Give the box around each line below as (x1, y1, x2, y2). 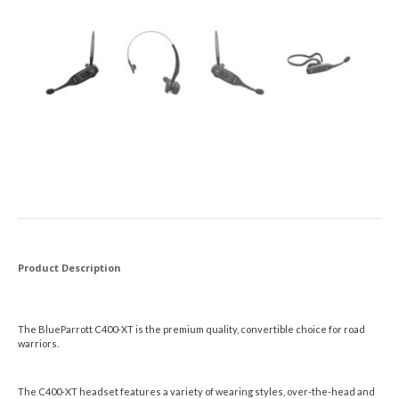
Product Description (18, 260, 121, 274)
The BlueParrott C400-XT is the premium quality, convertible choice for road (18, 322, 365, 335)
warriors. (18, 337, 59, 349)
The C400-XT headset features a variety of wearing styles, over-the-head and (18, 385, 375, 397)
